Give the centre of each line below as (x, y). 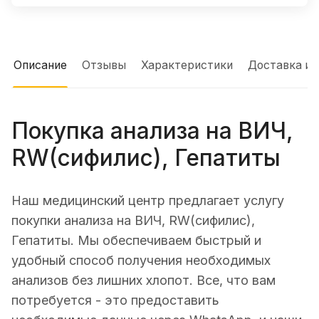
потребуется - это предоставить (115, 300)
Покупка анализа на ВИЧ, (152, 131)
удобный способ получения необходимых (141, 260)
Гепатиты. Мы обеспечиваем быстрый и (136, 240)
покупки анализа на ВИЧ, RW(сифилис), (133, 220)
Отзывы (104, 66)
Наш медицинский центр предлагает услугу (148, 200)
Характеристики (187, 66)
